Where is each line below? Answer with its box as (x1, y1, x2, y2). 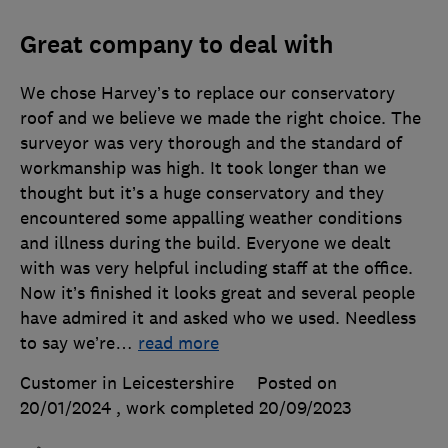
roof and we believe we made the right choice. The (20, 106, 421, 129)
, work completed (116, 396, 259, 419)
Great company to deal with (20, 28, 333, 61)
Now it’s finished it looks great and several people (20, 281, 415, 304)
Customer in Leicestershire (20, 371, 234, 394)
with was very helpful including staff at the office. (20, 256, 413, 279)
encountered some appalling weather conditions (20, 206, 402, 229)
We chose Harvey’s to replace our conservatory (20, 81, 395, 104)
